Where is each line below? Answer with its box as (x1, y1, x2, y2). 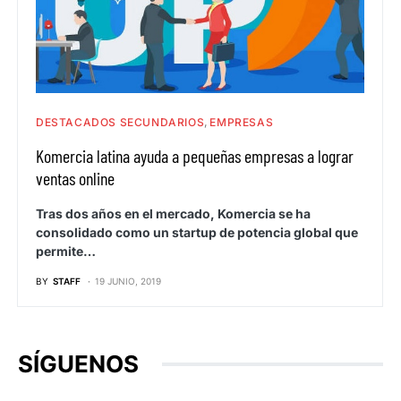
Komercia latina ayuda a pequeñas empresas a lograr (36, 145, 354, 167)
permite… (36, 243, 96, 260)
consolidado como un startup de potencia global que (36, 225, 358, 241)
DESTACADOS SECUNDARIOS (36, 115, 205, 130)
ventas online (36, 167, 115, 190)
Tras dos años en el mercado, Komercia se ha (36, 206, 311, 222)
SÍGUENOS (18, 350, 139, 379)
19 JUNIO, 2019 (95, 276, 161, 287)
